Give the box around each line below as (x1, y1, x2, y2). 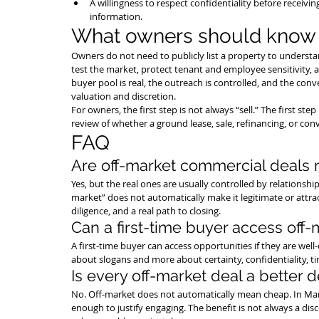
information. (90, 10, 142, 23)
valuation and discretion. (71, 90, 176, 103)
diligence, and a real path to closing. (71, 204, 221, 217)
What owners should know (71, 24, 316, 48)
